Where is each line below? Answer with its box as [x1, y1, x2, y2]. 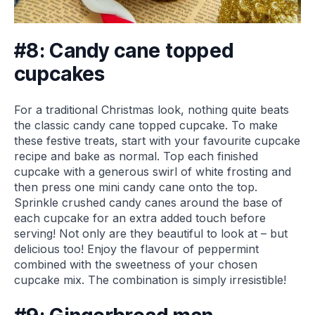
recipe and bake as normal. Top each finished [14, 149, 258, 164]
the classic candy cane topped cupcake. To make [14, 118, 278, 133]
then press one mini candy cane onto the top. [14, 180, 257, 195]
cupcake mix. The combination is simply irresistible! [14, 273, 286, 288]
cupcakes [14, 62, 105, 86]
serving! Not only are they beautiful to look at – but [14, 226, 288, 241]
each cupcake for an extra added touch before [14, 211, 266, 226]
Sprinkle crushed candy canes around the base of [14, 195, 283, 210]
